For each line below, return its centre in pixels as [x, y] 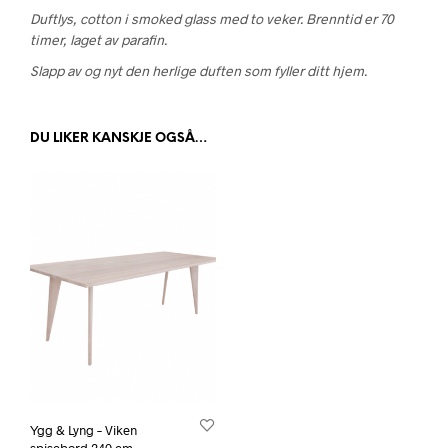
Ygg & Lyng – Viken [83, 429]
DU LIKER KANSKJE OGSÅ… [119, 139]
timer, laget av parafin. [98, 40]
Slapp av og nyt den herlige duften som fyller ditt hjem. [198, 71]
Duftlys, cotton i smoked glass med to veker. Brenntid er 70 [212, 19]
